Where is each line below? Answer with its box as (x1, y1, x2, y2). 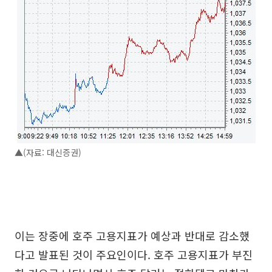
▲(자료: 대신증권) (15, 146, 81, 158)
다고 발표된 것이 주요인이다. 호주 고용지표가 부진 (15, 246, 253, 262)
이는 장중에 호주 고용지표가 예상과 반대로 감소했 (15, 228, 250, 243)
